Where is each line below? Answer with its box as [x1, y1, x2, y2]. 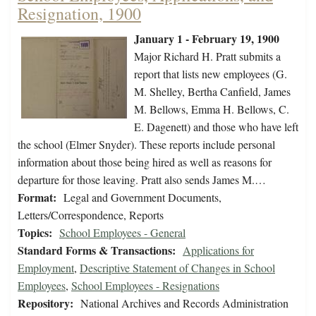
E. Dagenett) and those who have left [134, 119, 298, 135]
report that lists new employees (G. [134, 66, 287, 82]
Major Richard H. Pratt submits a [134, 49, 281, 64]
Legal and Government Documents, [63, 190, 221, 205]
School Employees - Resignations [71, 278, 219, 293]
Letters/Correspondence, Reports [18, 207, 164, 223]
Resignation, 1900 [18, 2, 141, 25]
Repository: [18, 295, 73, 312]
